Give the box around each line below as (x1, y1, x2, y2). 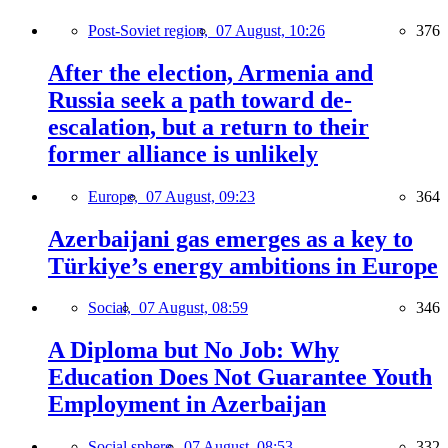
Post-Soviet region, (88, 21, 216, 39)
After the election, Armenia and (48, 59, 373, 86)
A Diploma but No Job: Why (48, 337, 339, 364)
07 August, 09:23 (146, 187, 255, 205)
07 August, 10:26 (216, 21, 325, 39)
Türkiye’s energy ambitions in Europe (48, 252, 438, 279)
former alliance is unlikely (48, 140, 318, 167)
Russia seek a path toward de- (48, 86, 352, 113)
